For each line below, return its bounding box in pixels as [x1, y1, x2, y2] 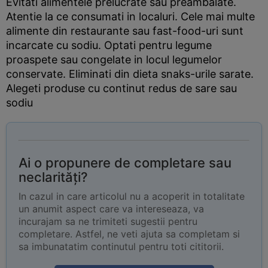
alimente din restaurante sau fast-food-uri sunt [6, 25, 243, 37]
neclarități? [19, 169, 88, 185]
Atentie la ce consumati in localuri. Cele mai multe [6, 10, 255, 23]
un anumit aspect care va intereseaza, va [19, 203, 204, 215]
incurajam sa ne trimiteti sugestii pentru [19, 215, 197, 227]
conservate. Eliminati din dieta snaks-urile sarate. [6, 68, 254, 80]
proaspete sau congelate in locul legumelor [6, 53, 222, 66]
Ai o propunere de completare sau [19, 155, 232, 170]
